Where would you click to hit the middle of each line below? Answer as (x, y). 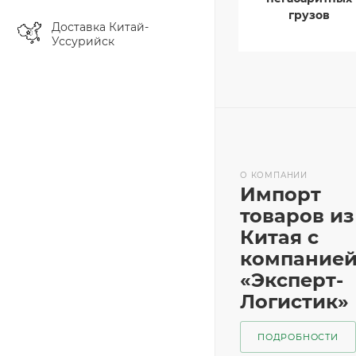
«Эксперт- (292, 280)
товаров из (297, 216)
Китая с (279, 237)
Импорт (281, 194)
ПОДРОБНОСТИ (298, 337)
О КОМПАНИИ (274, 175)
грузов (309, 15)
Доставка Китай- (100, 27)
